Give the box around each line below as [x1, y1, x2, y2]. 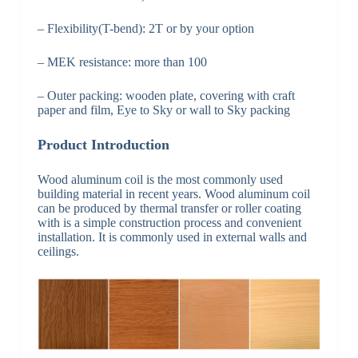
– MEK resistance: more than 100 [37, 55, 207, 70]
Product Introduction [37, 137, 169, 153]
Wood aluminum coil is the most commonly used [37, 173, 283, 187]
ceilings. [37, 245, 79, 259]
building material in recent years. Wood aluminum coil [37, 187, 310, 201]
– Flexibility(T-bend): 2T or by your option [37, 22, 254, 36]
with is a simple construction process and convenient [37, 216, 301, 230]
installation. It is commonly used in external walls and [37, 230, 307, 245]
